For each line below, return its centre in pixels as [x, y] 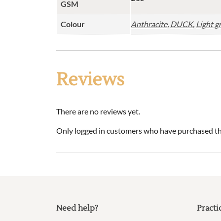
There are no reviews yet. [98, 111]
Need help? [77, 208]
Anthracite [149, 24]
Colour [73, 24]
